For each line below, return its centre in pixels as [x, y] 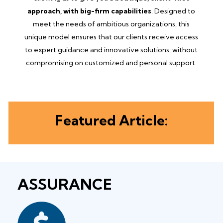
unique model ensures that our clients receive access [111, 37]
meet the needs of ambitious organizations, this [111, 24]
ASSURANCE [65, 184]
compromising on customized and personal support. [111, 62]
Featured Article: [111, 120]
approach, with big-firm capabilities [89, 11]
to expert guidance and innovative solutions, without [111, 50]
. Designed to [173, 11]
